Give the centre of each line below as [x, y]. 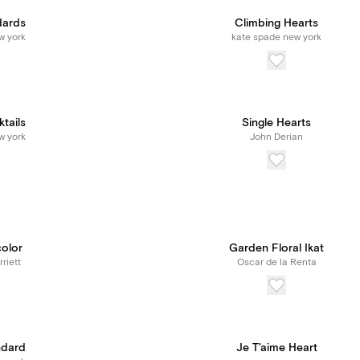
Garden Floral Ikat [276, 248]
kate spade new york [276, 37]
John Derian [276, 137]
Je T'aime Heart [276, 348]
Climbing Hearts [276, 23]
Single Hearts [276, 123]
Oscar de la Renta [276, 262]
